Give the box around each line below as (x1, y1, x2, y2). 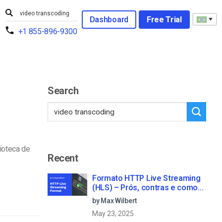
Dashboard (89, 14, 128, 24)
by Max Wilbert (92, 196, 138, 205)
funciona (92, 192, 123, 202)
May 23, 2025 (92, 209, 134, 218)
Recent (48, 152, 78, 164)
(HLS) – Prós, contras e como (92, 182, 198, 192)
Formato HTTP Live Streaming (92, 173, 201, 183)
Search (48, 85, 79, 97)
